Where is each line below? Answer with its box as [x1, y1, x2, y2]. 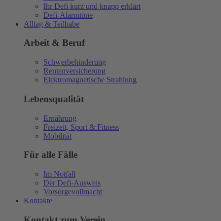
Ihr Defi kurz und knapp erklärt [43, 1, 141, 10]
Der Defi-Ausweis [43, 179, 101, 187]
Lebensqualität [24, 93, 84, 104]
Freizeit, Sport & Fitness [43, 122, 119, 131]
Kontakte [24, 196, 52, 205]
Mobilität [43, 131, 72, 140]
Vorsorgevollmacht [43, 187, 102, 196]
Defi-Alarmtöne [43, 10, 93, 19]
